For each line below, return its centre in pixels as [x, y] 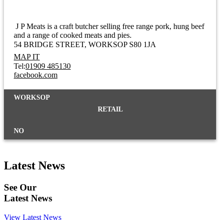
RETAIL [110, 110]
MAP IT [27, 57]
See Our [20, 187]
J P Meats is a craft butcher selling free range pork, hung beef [109, 27]
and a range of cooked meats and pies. [73, 35]
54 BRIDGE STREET [49, 45]
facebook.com [36, 75]
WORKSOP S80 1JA [122, 45]
